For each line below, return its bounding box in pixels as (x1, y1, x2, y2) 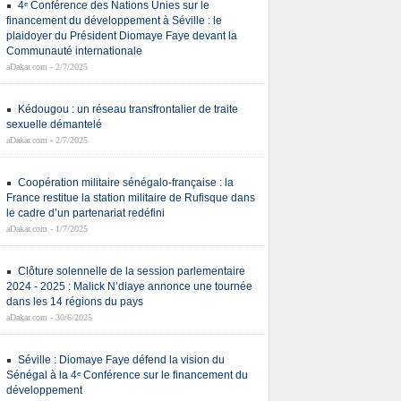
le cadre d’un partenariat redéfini (6, 207, 165, 219)
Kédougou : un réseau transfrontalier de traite (18, 103, 238, 115)
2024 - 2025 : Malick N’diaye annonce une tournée (6, 280, 252, 293)
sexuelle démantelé (6, 118, 102, 131)
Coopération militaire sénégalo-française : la (18, 176, 234, 189)
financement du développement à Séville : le (6, 14, 222, 27)
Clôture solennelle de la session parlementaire (18, 265, 245, 277)
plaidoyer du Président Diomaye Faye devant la (6, 30, 237, 42)
